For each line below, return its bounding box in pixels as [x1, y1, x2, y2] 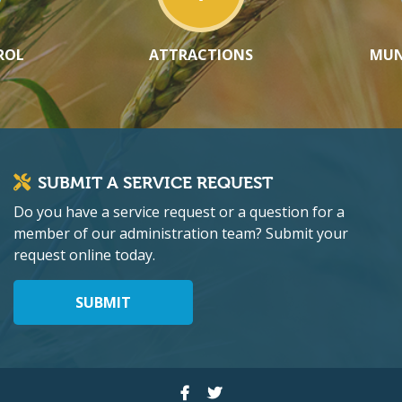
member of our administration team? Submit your [13, 223, 348, 244]
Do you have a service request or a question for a [13, 202, 345, 223]
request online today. [13, 245, 155, 266]
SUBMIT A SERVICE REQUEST [38, 173, 273, 194]
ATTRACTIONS [148, 45, 253, 66]
